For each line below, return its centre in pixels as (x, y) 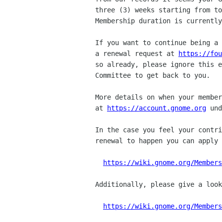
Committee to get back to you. (153, 75)
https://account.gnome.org (157, 108)
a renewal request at (137, 54)
